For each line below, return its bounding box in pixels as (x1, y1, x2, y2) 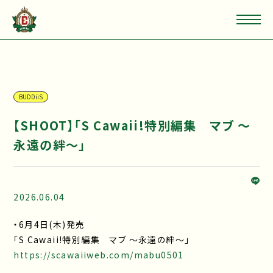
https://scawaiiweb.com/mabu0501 (13, 249, 184, 261)
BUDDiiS (19, 92, 43, 101)
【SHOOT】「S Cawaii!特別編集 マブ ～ (13, 116, 251, 134)
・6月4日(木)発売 (13, 218, 85, 230)
